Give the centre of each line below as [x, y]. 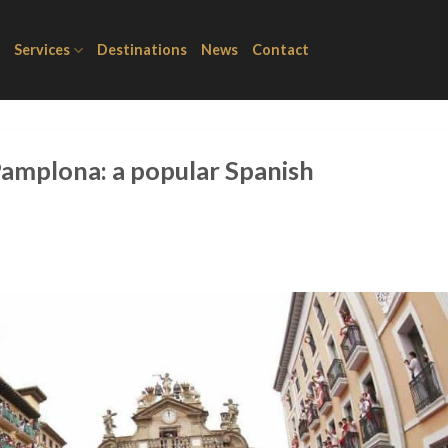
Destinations [142, 49]
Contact [281, 49]
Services [42, 49]
